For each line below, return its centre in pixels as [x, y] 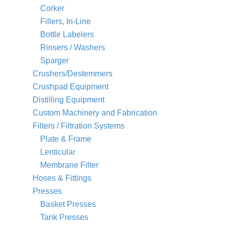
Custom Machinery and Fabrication [95, 113]
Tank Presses [64, 217]
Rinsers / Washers [73, 47]
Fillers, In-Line [66, 21]
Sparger [54, 60]
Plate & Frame [66, 139]
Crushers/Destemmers [73, 73]
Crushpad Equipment [71, 86]
